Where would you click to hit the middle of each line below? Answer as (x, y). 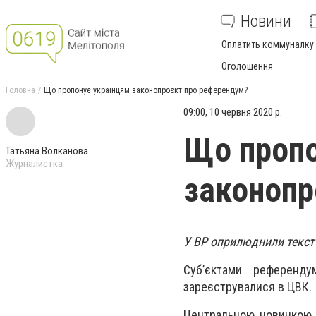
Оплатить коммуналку (268, 44)
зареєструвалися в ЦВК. (248, 287)
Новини (266, 21)
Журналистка (34, 164)
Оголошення (247, 66)
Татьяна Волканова (47, 151)
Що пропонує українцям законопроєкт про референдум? (146, 90)
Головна (20, 90)
